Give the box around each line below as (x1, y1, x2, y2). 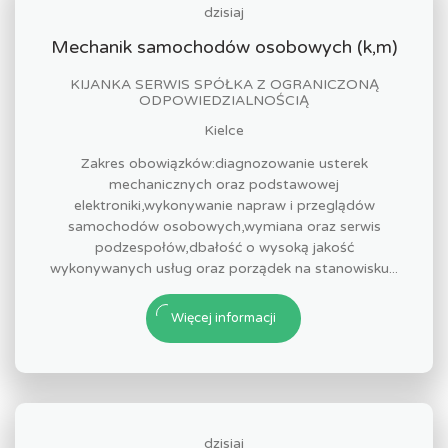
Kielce (204, 122, 244, 139)
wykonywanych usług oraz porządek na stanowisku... (50, 260, 398, 277)
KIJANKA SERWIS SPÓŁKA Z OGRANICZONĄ (69, 76, 379, 93)
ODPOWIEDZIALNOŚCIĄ (139, 92, 309, 109)
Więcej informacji (171, 310, 276, 326)
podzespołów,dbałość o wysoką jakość (94, 239, 354, 256)
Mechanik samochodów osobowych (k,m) (50, 36, 398, 58)
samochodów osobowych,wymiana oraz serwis (67, 218, 381, 235)
